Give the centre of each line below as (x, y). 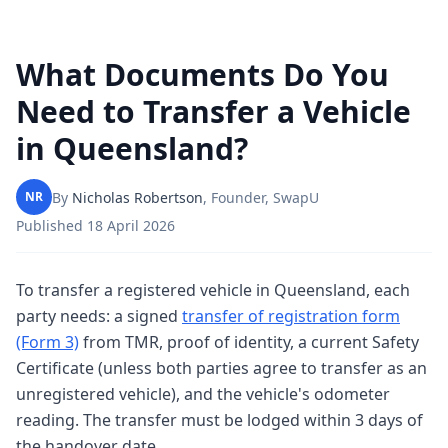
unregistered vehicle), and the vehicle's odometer (203, 394)
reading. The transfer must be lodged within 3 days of (219, 420)
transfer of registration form (291, 316)
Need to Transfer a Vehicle (213, 111)
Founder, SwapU (265, 197)
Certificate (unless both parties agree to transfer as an (221, 368)
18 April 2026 (131, 225)
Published (51, 225)
